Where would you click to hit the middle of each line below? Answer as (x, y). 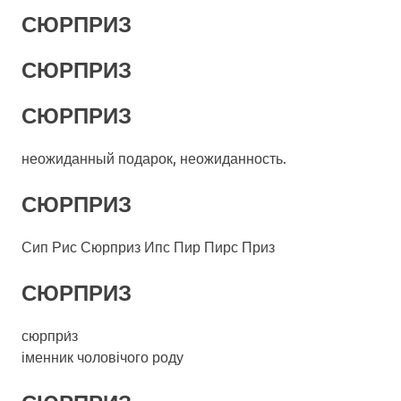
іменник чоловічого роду (102, 356)
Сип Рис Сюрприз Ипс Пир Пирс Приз (148, 246)
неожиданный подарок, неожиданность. (154, 158)
